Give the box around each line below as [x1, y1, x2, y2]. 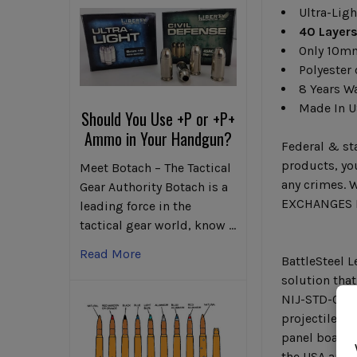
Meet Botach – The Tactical [80, 159, 231, 175]
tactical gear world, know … [80, 217, 236, 233]
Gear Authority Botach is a [80, 178, 228, 194]
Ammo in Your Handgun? [84, 126, 233, 151]
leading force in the [80, 198, 191, 214]
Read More [80, 245, 141, 261]
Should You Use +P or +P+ [81, 106, 236, 131]
